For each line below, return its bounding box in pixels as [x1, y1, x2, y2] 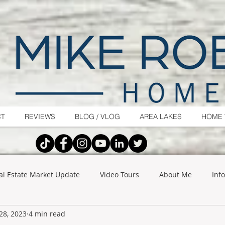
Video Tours [100, 170, 139, 179]
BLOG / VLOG [75, 112, 120, 121]
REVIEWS [25, 112, 55, 121]
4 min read [29, 208, 65, 218]
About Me [159, 170, 192, 179]
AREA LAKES [140, 112, 182, 121]
